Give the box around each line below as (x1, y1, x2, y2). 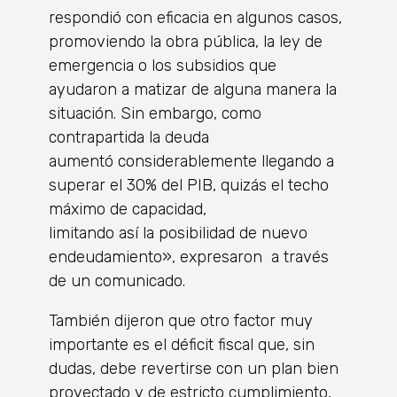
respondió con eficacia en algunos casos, (49, 7, 342, 27)
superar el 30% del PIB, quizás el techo (49, 175, 329, 195)
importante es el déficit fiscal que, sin (49, 334, 315, 354)
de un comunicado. (49, 270, 185, 291)
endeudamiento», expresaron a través (49, 246, 329, 267)
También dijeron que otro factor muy (49, 310, 313, 331)
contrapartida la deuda (49, 127, 209, 147)
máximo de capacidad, (49, 198, 206, 219)
